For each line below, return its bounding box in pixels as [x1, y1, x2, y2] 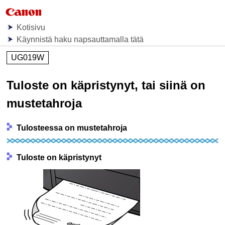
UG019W [11, 53, 45, 62]
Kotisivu [17, 23, 46, 32]
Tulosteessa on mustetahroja [17, 124, 128, 133]
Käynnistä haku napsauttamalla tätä [17, 35, 144, 44]
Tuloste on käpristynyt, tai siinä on [7, 78, 206, 92]
